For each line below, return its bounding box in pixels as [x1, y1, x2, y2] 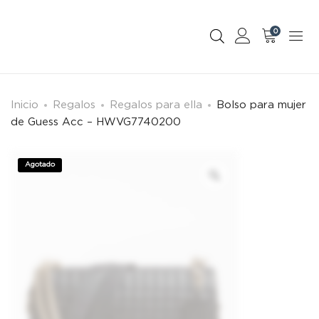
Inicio [11, 98, 38, 110]
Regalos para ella [110, 98, 202, 110]
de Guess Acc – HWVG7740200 [11, 115, 181, 127]
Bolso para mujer [216, 98, 306, 110]
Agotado [25, 160, 55, 169]
